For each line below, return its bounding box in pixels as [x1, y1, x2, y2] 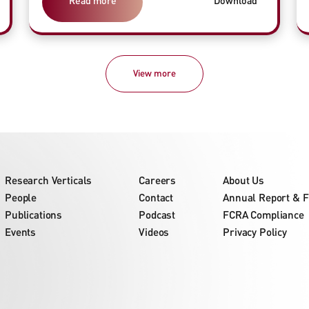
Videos [139, 226, 170, 239]
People [5, 191, 37, 204]
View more [133, 68, 176, 79]
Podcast [139, 208, 176, 221]
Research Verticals [5, 174, 92, 187]
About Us [223, 174, 264, 187]
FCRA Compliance [223, 208, 304, 221]
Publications [5, 208, 63, 221]
